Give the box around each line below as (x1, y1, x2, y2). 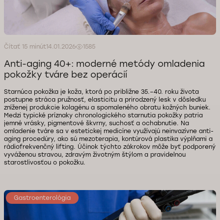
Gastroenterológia (14, 194, 71, 201)
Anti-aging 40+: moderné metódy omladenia (4, 58, 205, 69)
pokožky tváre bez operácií (4, 69, 127, 80)
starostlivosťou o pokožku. (4, 159, 85, 166)
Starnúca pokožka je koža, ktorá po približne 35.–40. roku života (4, 88, 199, 95)
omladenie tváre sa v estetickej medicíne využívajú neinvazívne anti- (4, 128, 214, 135)
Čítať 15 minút (4, 43, 46, 50)
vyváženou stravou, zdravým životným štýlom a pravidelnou (4, 151, 186, 158)
